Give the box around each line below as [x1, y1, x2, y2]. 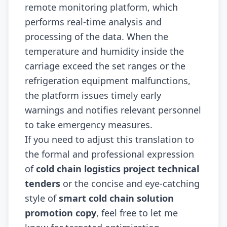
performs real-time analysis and [25, 16, 162, 28]
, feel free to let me [96, 207, 178, 219]
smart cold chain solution [59, 192, 174, 205]
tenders [25, 177, 60, 190]
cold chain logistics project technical [36, 163, 199, 175]
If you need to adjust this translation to [25, 133, 194, 146]
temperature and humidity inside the [25, 45, 184, 58]
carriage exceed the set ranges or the [25, 60, 185, 72]
